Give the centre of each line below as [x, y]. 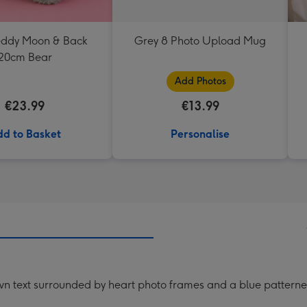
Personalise [200, 134]
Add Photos [200, 81]
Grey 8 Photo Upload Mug [200, 41]
